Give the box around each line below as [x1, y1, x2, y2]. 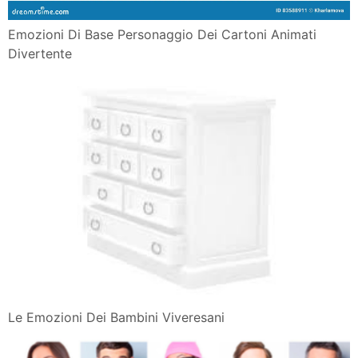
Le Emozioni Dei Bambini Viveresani [8, 309, 225, 326]
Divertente [8, 46, 72, 62]
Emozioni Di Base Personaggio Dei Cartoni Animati [8, 26, 316, 43]
